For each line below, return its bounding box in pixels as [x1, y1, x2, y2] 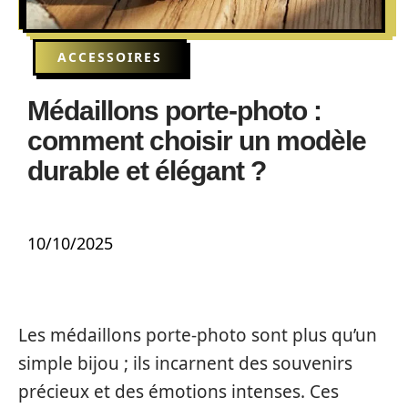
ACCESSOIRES [57, 48, 162, 66]
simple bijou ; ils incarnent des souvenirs [18, 352, 352, 375]
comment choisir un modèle [27, 126, 366, 156]
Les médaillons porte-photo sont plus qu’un [18, 323, 377, 347]
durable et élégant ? [27, 156, 266, 186]
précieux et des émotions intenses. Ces [18, 380, 339, 403]
